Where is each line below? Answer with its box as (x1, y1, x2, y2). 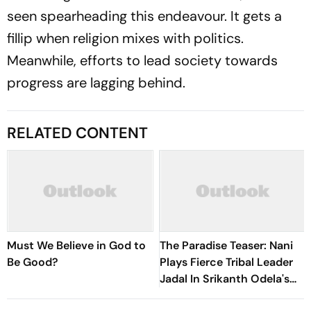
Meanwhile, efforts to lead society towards (7, 51, 278, 69)
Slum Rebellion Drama (160, 288, 276, 303)
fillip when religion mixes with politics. (7, 29, 244, 47)
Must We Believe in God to (7, 238, 146, 253)
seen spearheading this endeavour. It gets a (7, 7, 282, 25)
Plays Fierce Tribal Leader (160, 255, 293, 269)
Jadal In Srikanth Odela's (160, 271, 289, 286)
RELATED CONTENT (7, 123, 148, 143)
